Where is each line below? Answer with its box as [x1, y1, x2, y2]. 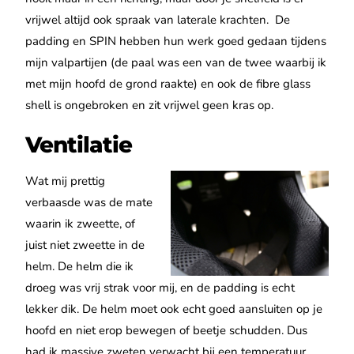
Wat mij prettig [25, 173, 106, 190]
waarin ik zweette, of [25, 216, 136, 232]
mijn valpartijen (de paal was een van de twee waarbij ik [25, 55, 327, 71]
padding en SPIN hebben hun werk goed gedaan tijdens [25, 33, 327, 50]
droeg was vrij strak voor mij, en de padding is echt [25, 280, 296, 296]
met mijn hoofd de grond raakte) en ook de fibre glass [25, 76, 311, 92]
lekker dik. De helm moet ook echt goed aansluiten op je [25, 301, 323, 318]
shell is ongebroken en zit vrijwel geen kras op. [25, 97, 274, 114]
